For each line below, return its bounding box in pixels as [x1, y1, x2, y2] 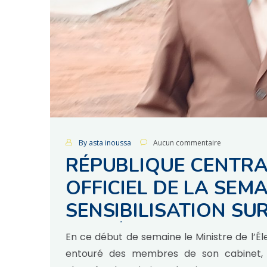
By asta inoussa [79, 137, 131, 148]
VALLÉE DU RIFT [66, 220, 216, 246]
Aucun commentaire [153, 137, 221, 148]
